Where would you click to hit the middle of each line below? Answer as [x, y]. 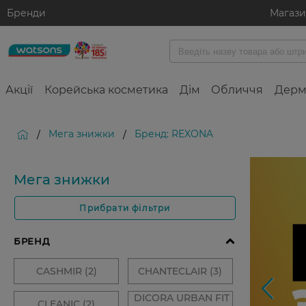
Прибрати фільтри [125, 208]
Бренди [26, 13]
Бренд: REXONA [174, 134]
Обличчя [237, 90]
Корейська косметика [106, 90]
